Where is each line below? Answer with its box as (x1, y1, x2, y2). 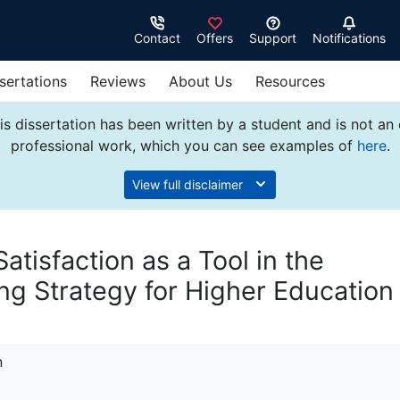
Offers (196, 30, 233, 46)
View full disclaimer (132, 177, 246, 192)
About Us (169, 72, 232, 90)
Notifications (312, 30, 386, 46)
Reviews (90, 72, 146, 90)
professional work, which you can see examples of (10, 137, 357, 154)
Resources (255, 72, 325, 90)
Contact (134, 30, 180, 46)
